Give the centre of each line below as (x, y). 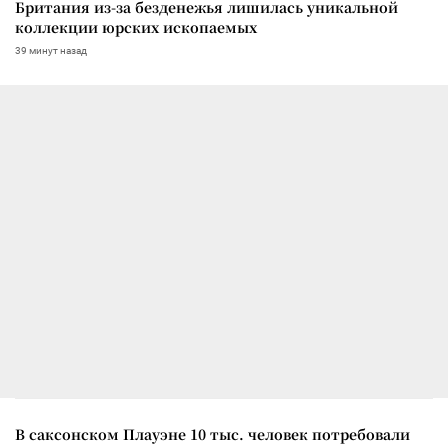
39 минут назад (51, 50)
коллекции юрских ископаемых (136, 26)
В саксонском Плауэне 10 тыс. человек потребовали (212, 433)
